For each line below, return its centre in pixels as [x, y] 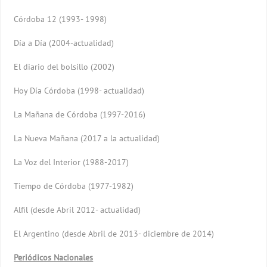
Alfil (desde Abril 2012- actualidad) [77, 209]
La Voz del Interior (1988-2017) [72, 162]
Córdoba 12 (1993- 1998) [60, 19]
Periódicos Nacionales [54, 257]
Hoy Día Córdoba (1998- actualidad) [79, 90]
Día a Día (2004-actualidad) [64, 43]
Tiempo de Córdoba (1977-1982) [74, 186]
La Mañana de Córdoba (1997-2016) [80, 114]
